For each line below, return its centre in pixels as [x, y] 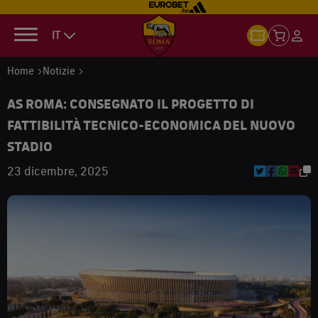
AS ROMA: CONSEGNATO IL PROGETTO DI [131, 104]
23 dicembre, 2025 [57, 171]
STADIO [30, 146]
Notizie [60, 71]
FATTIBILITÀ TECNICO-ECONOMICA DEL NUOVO [151, 125]
